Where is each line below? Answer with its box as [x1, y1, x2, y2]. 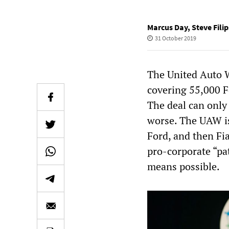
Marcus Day [147, 22, 188, 32]
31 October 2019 [154, 34, 196, 42]
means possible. [147, 159, 220, 173]
